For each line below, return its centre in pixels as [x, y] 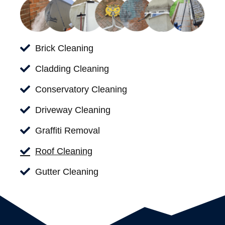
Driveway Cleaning [73, 110]
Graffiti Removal [68, 130]
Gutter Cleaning [67, 172]
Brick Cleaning [64, 48]
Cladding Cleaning [72, 69]
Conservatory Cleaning [81, 89]
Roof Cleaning [64, 151]
